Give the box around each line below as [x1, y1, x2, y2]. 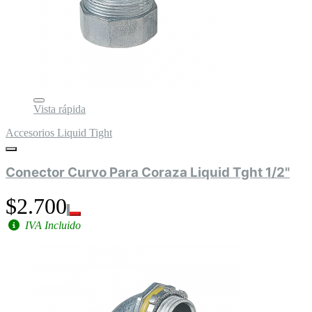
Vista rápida [33, 102, 86, 115]
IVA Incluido [22, 219, 81, 231]
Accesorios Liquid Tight [6, 126, 112, 139]
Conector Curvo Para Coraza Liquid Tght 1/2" [6, 164, 290, 181]
